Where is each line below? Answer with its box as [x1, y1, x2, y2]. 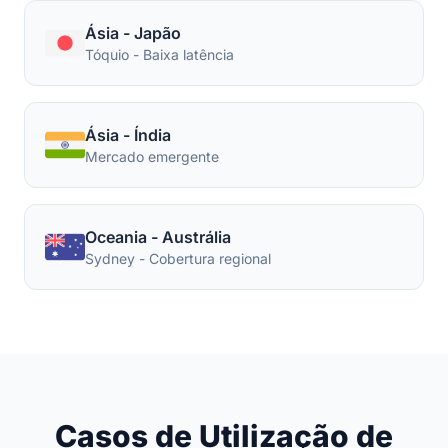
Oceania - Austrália [85, 227, 231, 247]
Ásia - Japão [85, 23, 181, 43]
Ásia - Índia [85, 125, 171, 145]
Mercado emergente [85, 148, 219, 165]
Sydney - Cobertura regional [85, 250, 271, 267]
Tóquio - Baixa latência [85, 46, 234, 63]
